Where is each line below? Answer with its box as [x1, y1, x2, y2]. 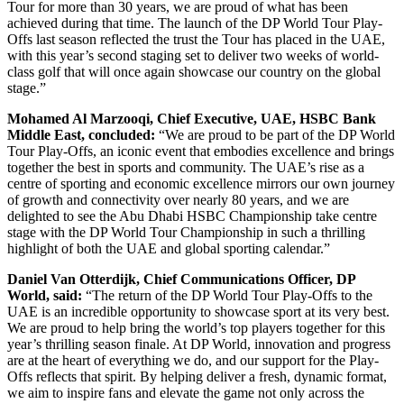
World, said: [7, 287, 82, 303]
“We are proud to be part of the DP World [155, 126, 395, 142]
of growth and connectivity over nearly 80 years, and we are [7, 191, 349, 207]
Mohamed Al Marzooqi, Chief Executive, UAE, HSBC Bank [7, 110, 376, 126]
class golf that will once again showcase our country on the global [7, 63, 381, 79]
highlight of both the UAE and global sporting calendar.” [7, 240, 330, 256]
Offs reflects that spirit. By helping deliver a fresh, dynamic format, [7, 368, 387, 384]
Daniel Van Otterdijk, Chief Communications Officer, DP [7, 271, 355, 287]
